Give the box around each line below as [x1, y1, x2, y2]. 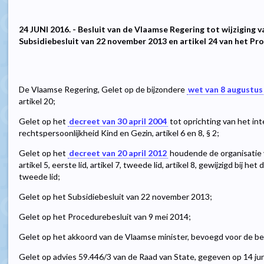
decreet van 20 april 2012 [69, 148, 167, 159]
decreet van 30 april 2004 [69, 116, 167, 127]
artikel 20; [19, 96, 55, 107]
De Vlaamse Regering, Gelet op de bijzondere [19, 84, 187, 95]
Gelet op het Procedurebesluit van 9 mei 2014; [19, 212, 191, 222]
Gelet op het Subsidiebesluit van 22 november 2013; [19, 192, 212, 202]
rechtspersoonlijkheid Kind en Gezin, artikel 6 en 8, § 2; [19, 128, 219, 138]
